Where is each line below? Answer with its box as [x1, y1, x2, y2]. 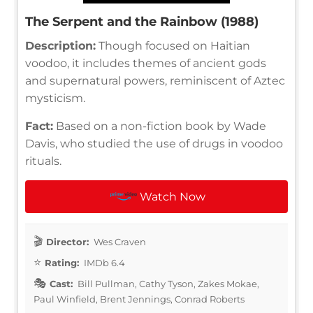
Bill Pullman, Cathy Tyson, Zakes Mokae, [75, 277, 259, 289]
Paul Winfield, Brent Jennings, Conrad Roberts [34, 293, 245, 305]
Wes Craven [92, 235, 146, 247]
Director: [46, 235, 89, 247]
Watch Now [140, 189, 206, 203]
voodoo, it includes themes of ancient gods [25, 56, 266, 70]
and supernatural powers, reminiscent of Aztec [25, 73, 285, 87]
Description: [25, 38, 96, 52]
